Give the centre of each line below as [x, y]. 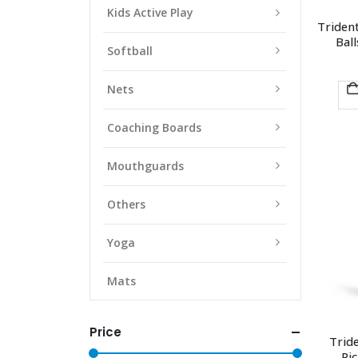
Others [126, 204]
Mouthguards [145, 165]
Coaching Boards [154, 127]
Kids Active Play [150, 12]
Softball [130, 50]
